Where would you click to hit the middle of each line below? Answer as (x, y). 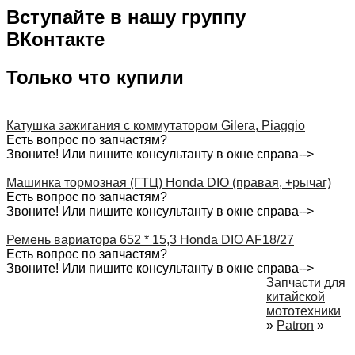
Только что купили (95, 77)
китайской (296, 296)
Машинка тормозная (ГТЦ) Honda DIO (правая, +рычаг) (169, 182)
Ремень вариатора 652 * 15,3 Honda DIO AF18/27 (150, 239)
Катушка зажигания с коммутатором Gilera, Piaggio (156, 125)
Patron (295, 325)
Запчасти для (306, 282)
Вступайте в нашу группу (126, 17)
